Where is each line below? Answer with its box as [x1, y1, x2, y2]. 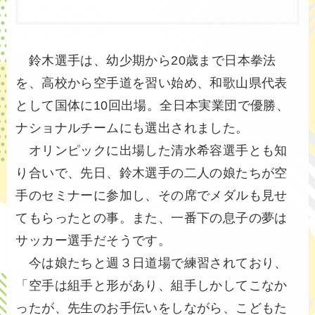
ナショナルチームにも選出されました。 [15, 121, 249, 136]
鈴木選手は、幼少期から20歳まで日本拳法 [15, 53, 276, 68]
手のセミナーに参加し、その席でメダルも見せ [15, 188, 288, 203]
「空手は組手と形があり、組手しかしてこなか [15, 278, 288, 293]
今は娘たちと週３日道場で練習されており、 [15, 256, 288, 271]
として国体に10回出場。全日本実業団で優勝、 [15, 98, 290, 113]
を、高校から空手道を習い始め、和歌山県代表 [15, 76, 288, 91]
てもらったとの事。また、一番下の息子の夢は [15, 211, 288, 226]
